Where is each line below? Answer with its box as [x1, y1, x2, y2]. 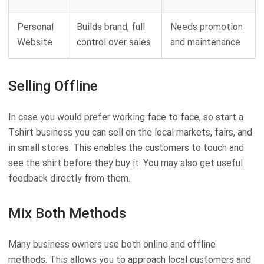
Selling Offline [8, 78, 98, 95]
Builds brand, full [77, 21, 145, 33]
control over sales [77, 37, 151, 48]
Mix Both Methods [8, 205, 126, 222]
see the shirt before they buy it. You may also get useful [8, 157, 243, 169]
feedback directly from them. [8, 173, 130, 184]
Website [17, 37, 52, 48]
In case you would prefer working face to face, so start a [8, 111, 243, 123]
